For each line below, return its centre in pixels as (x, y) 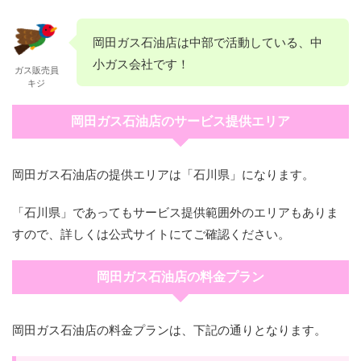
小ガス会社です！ (141, 64)
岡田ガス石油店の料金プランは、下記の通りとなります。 (169, 330)
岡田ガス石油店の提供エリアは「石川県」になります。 (163, 174)
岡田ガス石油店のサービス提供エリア (180, 122)
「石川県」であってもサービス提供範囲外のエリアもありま (175, 212)
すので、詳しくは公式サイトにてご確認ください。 (151, 234)
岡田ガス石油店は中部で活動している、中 (207, 42)
